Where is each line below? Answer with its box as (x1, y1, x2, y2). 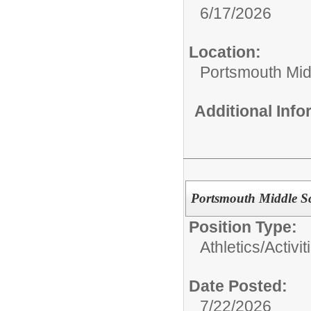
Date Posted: (189, 276, 287, 295)
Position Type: (189, 217, 297, 236)
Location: (189, 42, 261, 61)
